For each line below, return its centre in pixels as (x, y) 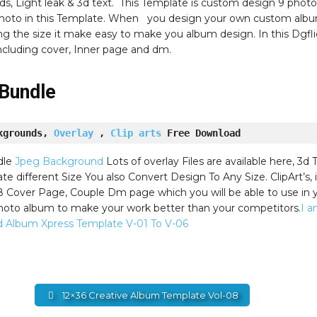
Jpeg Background (60, 161)
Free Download (201, 133)
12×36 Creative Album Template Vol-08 (149, 295)
